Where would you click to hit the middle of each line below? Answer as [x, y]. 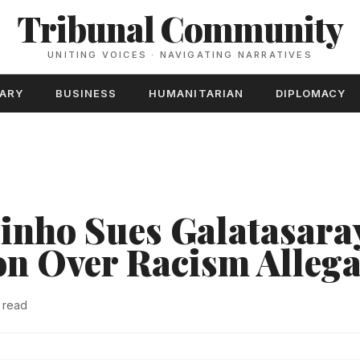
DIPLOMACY [311, 93]
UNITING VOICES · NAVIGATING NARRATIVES [180, 55]
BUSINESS [86, 93]
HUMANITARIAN [196, 93]
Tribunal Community [180, 29]
